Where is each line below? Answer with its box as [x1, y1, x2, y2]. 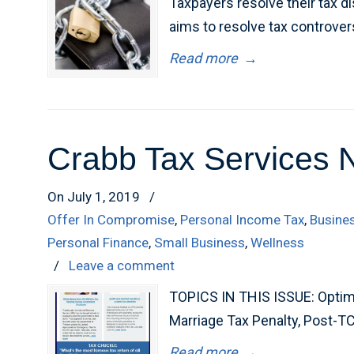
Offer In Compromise [47, 212, 175, 228]
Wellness [250, 235, 305, 250]
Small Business [154, 235, 246, 250]
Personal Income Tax [180, 212, 305, 228]
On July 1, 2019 [47, 189, 144, 205]
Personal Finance [47, 235, 149, 250]
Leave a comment [69, 258, 175, 273]
